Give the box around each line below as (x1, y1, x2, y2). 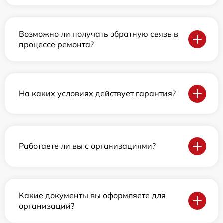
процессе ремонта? (19, 39, 94, 49)
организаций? (19, 200, 74, 211)
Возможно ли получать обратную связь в (19, 28, 178, 39)
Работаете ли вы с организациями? (19, 141, 156, 151)
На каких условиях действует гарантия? (19, 88, 176, 99)
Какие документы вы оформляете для (19, 190, 166, 200)
